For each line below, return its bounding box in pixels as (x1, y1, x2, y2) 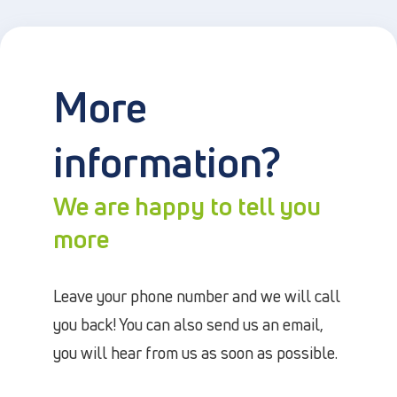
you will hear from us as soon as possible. (53, 342, 338, 363)
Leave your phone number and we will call (53, 285, 340, 307)
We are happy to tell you (53, 190, 321, 222)
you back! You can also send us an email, (53, 314, 323, 335)
